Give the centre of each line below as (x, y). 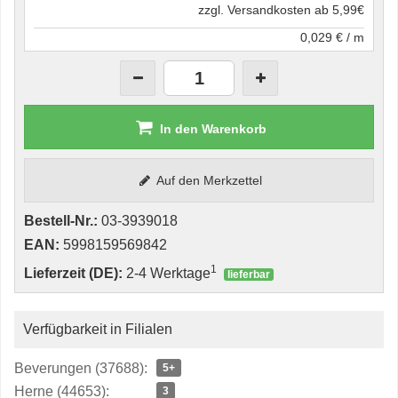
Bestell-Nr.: (61, 221)
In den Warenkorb (213, 129)
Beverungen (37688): (81, 368)
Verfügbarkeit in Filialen (98, 329)
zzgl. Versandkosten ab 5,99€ (281, 10)
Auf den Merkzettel (210, 180)
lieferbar (249, 275)
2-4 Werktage (167, 273)
